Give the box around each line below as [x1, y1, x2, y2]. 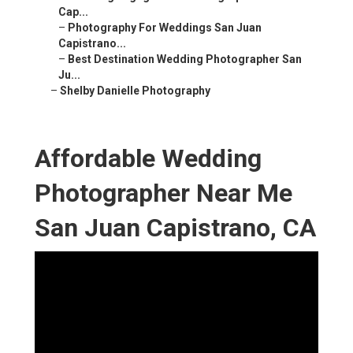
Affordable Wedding [35, 143, 262, 174]
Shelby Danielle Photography [60, 84, 210, 98]
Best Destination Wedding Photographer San [68, 53, 302, 66]
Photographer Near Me [35, 178, 292, 209]
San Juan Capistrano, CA [35, 213, 316, 243]
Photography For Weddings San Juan [68, 21, 262, 35]
